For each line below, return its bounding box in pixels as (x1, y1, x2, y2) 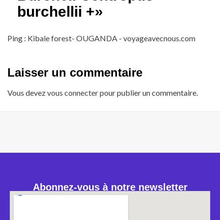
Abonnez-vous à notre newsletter (32, 182, 188, 193)
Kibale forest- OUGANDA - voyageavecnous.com (27, 33, 195, 43)
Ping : (7, 33, 27, 43)
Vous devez (7, 88, 47, 98)
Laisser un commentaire (7, 66, 142, 80)
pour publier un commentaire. (98, 88, 198, 98)
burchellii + (17, 3, 95, 20)
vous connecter (47, 88, 98, 98)
